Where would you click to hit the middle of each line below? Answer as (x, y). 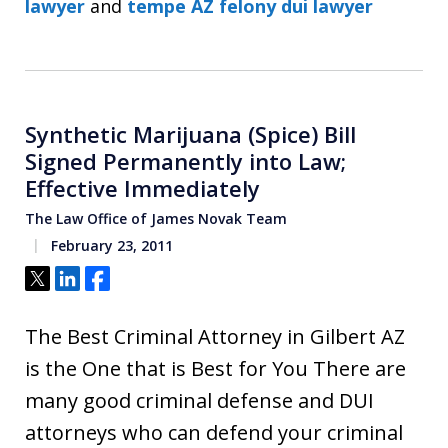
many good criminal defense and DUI (199, 400)
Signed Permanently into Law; (185, 160)
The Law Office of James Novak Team (156, 218)
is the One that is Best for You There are (215, 368)
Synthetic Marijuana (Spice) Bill (190, 133)
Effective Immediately (145, 187)
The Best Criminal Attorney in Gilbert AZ (215, 336)
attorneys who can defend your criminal (214, 432)
